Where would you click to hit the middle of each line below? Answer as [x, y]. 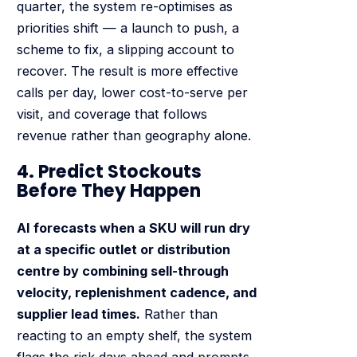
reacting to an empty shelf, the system [134, 335]
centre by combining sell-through [122, 271]
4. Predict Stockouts [109, 172]
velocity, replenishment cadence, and [136, 292]
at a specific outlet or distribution [123, 249]
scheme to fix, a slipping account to [125, 49]
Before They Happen [108, 191]
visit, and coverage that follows [112, 114]
